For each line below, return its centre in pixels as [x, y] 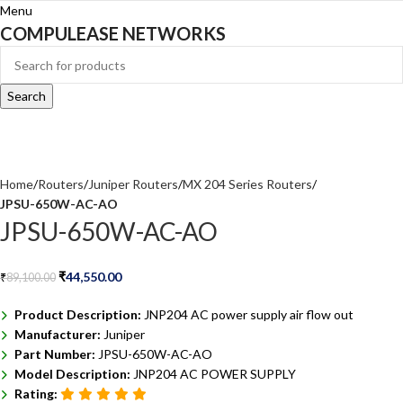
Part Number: [56, 354]
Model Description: [74, 374]
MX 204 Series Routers [247, 184]
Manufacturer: [59, 335]
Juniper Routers [133, 184]
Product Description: [79, 315]
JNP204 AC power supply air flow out [249, 315]
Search [27, 96]
